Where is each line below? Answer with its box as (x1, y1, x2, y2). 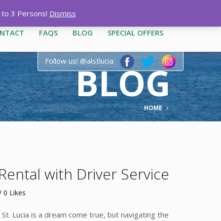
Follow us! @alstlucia (45, 56, 113, 66)
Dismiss (49, 8, 76, 18)
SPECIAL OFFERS (108, 28, 163, 37)
